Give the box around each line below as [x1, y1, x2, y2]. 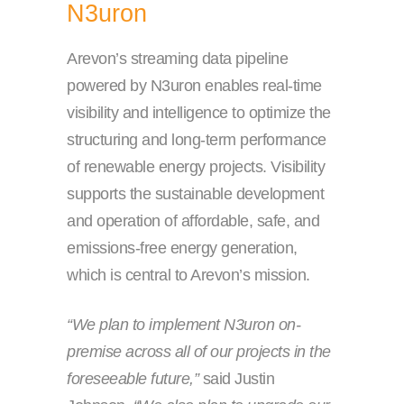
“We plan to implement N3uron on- [67, 316, 300, 335]
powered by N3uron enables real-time [67, 77, 322, 96]
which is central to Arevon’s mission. [67, 266, 310, 285]
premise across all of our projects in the [67, 343, 331, 362]
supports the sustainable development [67, 185, 324, 204]
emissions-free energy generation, [67, 239, 298, 258]
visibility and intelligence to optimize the [67, 104, 331, 123]
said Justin [198, 370, 274, 389]
